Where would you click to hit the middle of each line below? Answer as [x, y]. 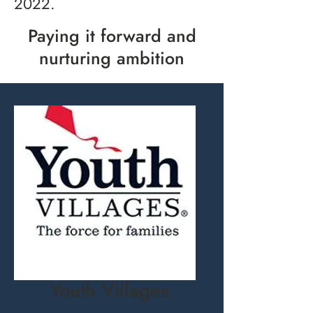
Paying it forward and [112, 36]
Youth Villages [109, 290]
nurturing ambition [112, 58]
